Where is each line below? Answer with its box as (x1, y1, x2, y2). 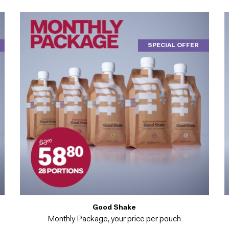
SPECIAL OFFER (148, 42, 199, 49)
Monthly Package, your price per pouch (48, 215, 181, 223)
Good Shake (93, 204, 136, 212)
